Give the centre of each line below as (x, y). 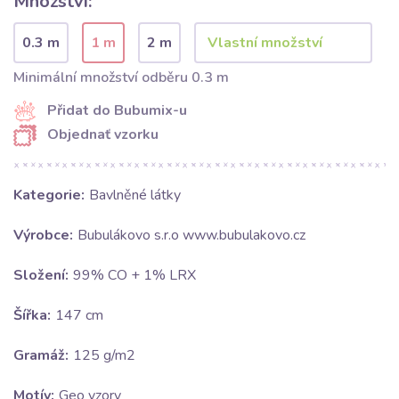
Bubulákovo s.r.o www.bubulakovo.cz (191, 236)
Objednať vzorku (103, 135)
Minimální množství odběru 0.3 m (121, 77)
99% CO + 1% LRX (134, 276)
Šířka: (32, 316)
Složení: (41, 276)
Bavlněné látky (135, 195)
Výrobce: (43, 236)
